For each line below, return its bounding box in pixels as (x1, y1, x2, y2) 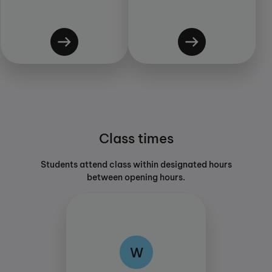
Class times (98, 129, 174, 147)
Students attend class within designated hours (40, 158, 232, 170)
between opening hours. (87, 171, 185, 183)
